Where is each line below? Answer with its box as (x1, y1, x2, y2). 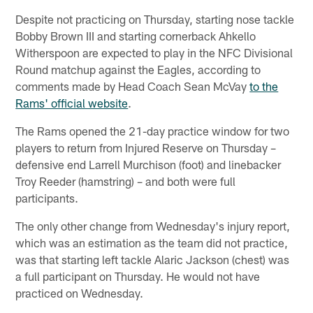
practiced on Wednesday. (15, 286, 144, 300)
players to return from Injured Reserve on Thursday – (15, 140, 277, 155)
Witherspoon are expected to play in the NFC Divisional (15, 45, 293, 60)
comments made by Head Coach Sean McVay (15, 79, 250, 94)
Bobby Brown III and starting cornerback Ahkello (15, 29, 256, 43)
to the (249, 79, 279, 94)
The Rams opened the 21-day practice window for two (15, 124, 290, 138)
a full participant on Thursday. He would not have (15, 269, 261, 284)
